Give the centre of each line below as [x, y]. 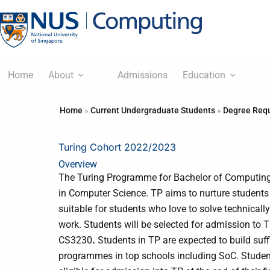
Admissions [142, 75]
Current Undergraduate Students [153, 110]
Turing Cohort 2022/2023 [117, 147]
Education [204, 75]
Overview [78, 164]
